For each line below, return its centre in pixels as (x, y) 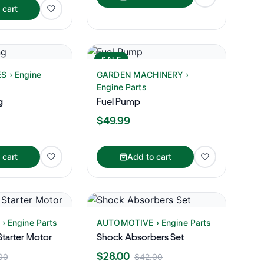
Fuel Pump (118, 102)
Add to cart (149, 156)
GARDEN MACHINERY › (143, 75)
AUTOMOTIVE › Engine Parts (154, 222)
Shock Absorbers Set (140, 237)
